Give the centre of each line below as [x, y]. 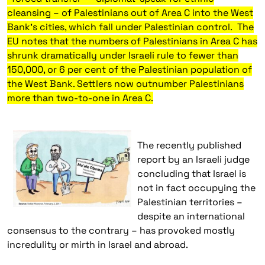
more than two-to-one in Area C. [80, 98]
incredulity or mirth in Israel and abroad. [98, 245]
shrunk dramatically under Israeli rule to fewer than [123, 55]
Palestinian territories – [190, 202]
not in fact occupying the [196, 188]
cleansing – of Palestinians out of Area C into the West [130, 13]
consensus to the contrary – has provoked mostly [121, 230]
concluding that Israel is [192, 174]
